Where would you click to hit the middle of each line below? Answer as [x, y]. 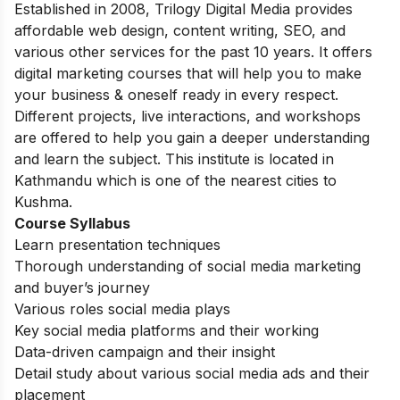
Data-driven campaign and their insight [145, 351]
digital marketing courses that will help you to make [188, 73]
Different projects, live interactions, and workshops [187, 116]
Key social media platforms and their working [167, 330]
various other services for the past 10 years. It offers [193, 51]
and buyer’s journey [82, 287]
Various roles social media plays [122, 308]
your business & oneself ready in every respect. [179, 94]
